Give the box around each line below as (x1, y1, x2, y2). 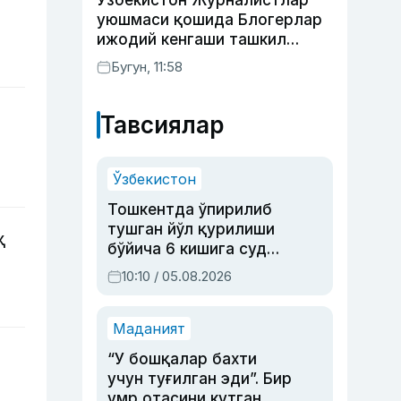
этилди (97, 50, 153, 68)
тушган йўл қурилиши (107, 220, 275, 238)
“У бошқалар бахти (107, 350, 257, 368)
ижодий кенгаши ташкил (97, 30, 286, 48)
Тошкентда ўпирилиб (107, 200, 272, 218)
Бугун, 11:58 (111, 58, 183, 75)
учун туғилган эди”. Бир (107, 370, 292, 388)
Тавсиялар (100, 111, 224, 139)
